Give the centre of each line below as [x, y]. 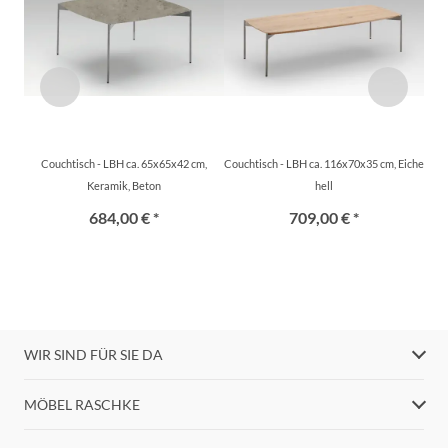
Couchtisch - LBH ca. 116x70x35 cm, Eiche [324, 163]
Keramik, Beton [124, 185]
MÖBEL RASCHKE [82, 404]
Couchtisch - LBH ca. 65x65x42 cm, [124, 163]
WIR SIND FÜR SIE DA [93, 354]
